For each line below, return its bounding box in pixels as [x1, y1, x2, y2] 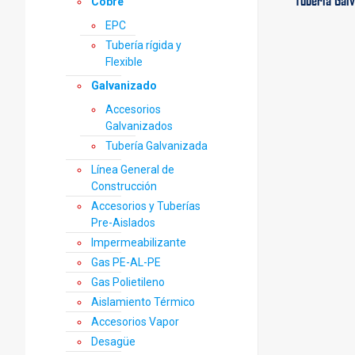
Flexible [105, 55, 143, 68]
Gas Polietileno [91, 276, 165, 288]
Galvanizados [105, 120, 173, 132]
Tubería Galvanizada [105, 139, 208, 152]
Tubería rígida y [105, 39, 181, 52]
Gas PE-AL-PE [91, 256, 161, 269]
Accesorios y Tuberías [91, 200, 200, 212]
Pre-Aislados [91, 216, 155, 229]
